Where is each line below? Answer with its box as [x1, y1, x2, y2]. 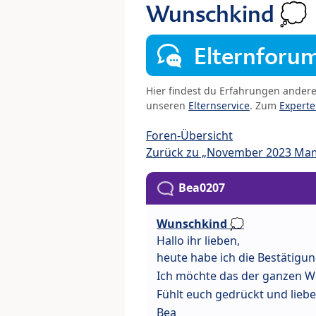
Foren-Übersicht [146, 128, 233, 144]
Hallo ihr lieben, [157, 233, 240, 249]
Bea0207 [178, 180, 225, 196]
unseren [146, 99, 188, 113]
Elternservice [188, 99, 250, 113]
